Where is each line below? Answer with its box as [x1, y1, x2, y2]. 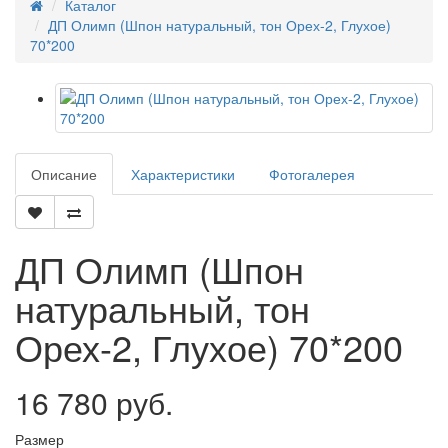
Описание [31, 164, 97, 184]
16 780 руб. [15, 381, 173, 424]
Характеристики [131, 164, 235, 184]
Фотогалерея [269, 164, 355, 184]
